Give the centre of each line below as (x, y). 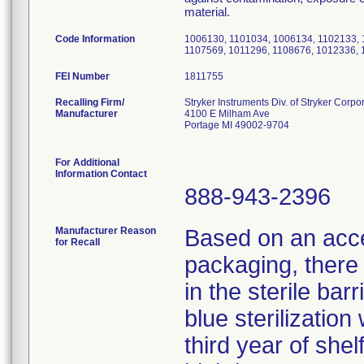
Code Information (95, 39)
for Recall (78, 242)
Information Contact (101, 174)
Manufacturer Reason (106, 231)
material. (207, 12)
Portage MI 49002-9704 (237, 125)
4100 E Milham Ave (227, 114)
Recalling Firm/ (90, 102)
